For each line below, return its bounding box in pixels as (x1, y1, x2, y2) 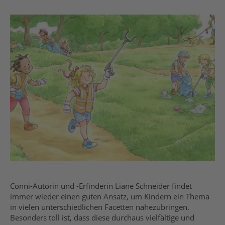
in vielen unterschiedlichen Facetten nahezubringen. (10, 202, 189, 212)
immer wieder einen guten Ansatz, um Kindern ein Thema (10, 191, 209, 202)
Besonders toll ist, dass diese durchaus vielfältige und (10, 212, 194, 223)
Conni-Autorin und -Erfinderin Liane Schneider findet (10, 181, 192, 191)
